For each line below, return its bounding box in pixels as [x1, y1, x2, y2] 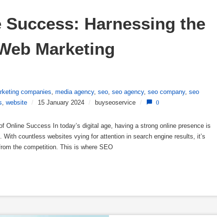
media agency [55, 88, 94, 95]
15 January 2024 [38, 98, 84, 106]
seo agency [112, 88, 144, 95]
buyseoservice [95, 98, 136, 106]
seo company [148, 88, 185, 95]
